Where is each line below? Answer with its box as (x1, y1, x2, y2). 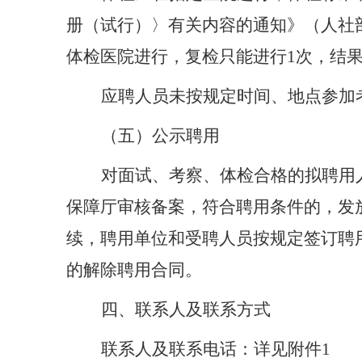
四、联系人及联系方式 (101, 299, 271, 319)
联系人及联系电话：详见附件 (101, 339, 322, 359)
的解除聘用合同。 (66, 259, 202, 280)
